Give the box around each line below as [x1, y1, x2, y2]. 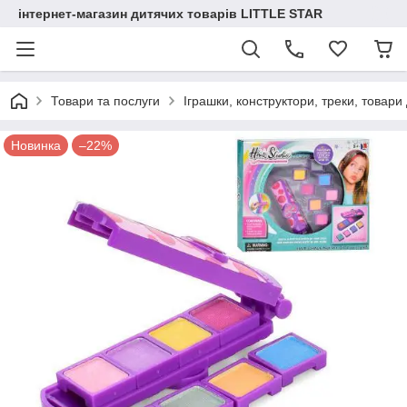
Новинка [11, 138, 61, 153]
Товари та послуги [51, 94, 160, 108]
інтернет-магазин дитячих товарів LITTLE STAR [18, 6, 323, 21]
